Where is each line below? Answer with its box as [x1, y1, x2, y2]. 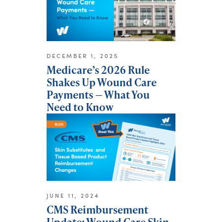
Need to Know [47, 100, 113, 114]
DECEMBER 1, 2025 [47, 52, 118, 60]
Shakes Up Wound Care [47, 75, 157, 90]
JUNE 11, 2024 [47, 192, 100, 200]
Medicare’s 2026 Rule [47, 62, 150, 77]
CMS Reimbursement [47, 202, 148, 217]
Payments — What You [47, 87, 150, 102]
